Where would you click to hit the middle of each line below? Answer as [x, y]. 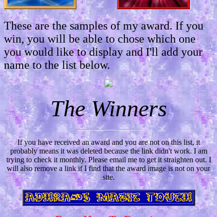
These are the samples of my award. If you [104, 25]
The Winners [108, 108]
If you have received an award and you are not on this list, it [108, 142]
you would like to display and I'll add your [103, 52]
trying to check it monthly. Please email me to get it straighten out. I [108, 159]
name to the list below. [57, 65]
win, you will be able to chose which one [100, 39]
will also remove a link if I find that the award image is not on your [108, 168]
